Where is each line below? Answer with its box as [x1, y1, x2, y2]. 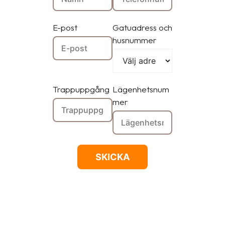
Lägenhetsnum [113, 84, 169, 94]
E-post [53, 22, 77, 33]
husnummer [113, 35, 157, 45]
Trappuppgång [53, 84, 109, 94]
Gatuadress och [113, 22, 172, 33]
